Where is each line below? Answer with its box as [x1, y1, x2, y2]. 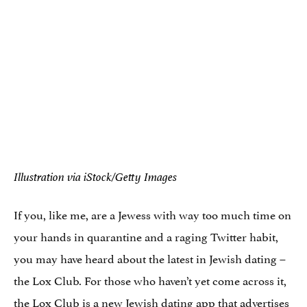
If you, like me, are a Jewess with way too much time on [14, 204, 291, 223]
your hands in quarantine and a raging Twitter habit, [14, 226, 278, 245]
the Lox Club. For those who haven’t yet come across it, [14, 270, 286, 288]
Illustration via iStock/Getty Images [14, 169, 177, 184]
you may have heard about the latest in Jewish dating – [14, 248, 286, 267]
